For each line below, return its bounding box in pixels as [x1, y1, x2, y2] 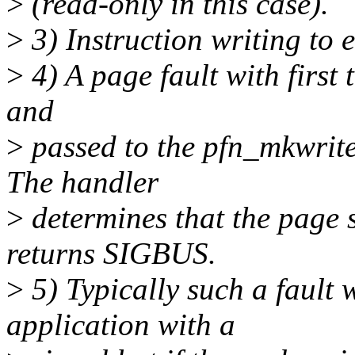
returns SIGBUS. [6, 236, 216, 271]
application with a [6, 307, 235, 342]
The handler [6, 165, 158, 200]
